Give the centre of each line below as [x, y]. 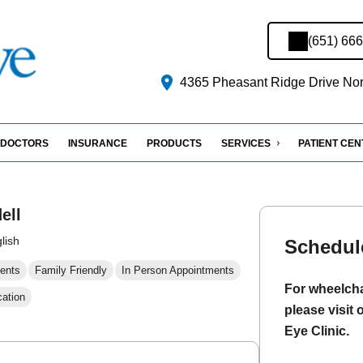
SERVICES [246, 144]
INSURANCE [98, 144]
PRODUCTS [174, 144]
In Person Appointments [178, 270]
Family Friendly [71, 270]
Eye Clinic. [316, 331]
